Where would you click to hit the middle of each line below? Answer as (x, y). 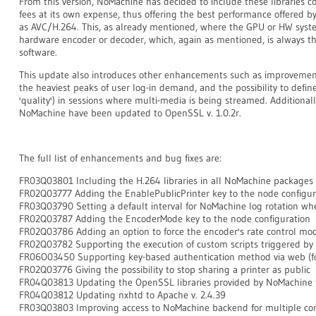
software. (38, 52)
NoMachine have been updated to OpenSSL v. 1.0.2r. (130, 113)
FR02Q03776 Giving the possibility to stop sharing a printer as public (165, 269)
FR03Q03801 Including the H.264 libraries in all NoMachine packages (166, 181)
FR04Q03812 (46, 295)
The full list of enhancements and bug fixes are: (120, 158)
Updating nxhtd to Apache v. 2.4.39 (151, 295)
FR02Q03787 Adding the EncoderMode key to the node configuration (165, 219)
